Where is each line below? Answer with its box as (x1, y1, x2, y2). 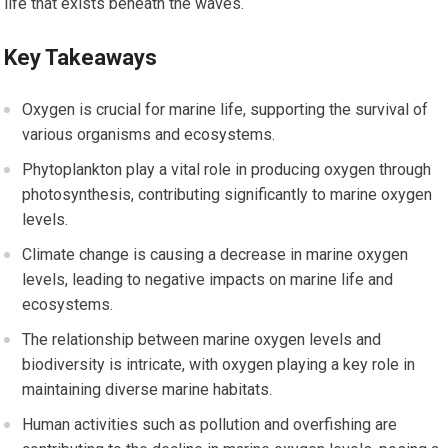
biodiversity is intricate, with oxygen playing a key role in (22, 355, 416, 375)
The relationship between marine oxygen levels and (22, 330, 382, 350)
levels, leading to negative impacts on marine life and (22, 270, 394, 290)
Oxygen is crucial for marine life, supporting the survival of (22, 100, 429, 120)
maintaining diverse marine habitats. (22, 380, 273, 400)
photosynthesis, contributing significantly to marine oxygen (22, 185, 433, 205)
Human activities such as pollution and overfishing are (22, 415, 398, 435)
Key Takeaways (4, 45, 158, 71)
